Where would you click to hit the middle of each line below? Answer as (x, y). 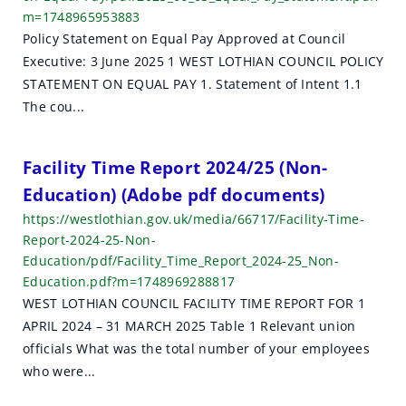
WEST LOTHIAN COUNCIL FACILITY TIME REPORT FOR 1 (194, 303)
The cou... (54, 106)
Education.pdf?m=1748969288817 (129, 281)
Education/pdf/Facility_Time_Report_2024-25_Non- (181, 261)
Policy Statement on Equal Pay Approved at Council (184, 39)
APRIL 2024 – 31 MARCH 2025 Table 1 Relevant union (189, 326)
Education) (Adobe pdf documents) (174, 194)
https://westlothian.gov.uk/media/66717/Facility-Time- (193, 219)
